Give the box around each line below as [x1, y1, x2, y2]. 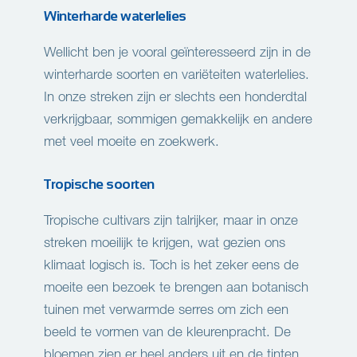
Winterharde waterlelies [44, 8, 186, 25]
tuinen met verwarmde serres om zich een [44, 300, 288, 318]
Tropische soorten [44, 176, 155, 193]
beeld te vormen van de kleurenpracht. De [44, 323, 291, 340]
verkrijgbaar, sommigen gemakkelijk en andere [44, 110, 312, 127]
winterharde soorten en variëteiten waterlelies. [44, 65, 309, 83]
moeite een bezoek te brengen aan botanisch [44, 278, 308, 296]
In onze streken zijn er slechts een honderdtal [44, 88, 307, 105]
